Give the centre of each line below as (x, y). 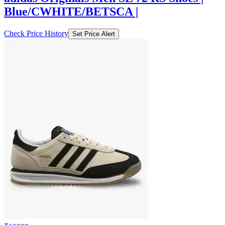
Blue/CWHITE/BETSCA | (71, 11)
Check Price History (36, 33)
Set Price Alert (94, 34)
